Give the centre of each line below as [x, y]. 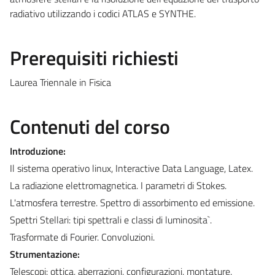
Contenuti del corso [90, 126]
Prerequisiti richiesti [94, 57]
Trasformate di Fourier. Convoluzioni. [82, 237]
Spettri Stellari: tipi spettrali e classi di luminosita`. [111, 219]
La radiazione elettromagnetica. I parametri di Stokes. [118, 185]
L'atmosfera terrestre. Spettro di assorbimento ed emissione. [132, 202]
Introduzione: [38, 151]
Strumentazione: [45, 254]
